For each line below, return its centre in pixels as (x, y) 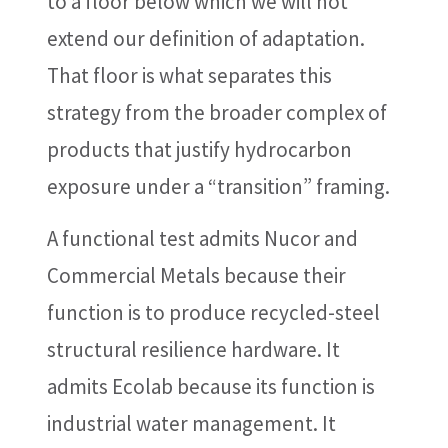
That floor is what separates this (189, 75)
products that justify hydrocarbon (199, 149)
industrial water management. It (191, 423)
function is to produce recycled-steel (213, 312)
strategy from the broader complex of (216, 112)
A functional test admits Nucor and (202, 238)
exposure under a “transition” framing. (218, 186)
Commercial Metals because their (196, 275)
